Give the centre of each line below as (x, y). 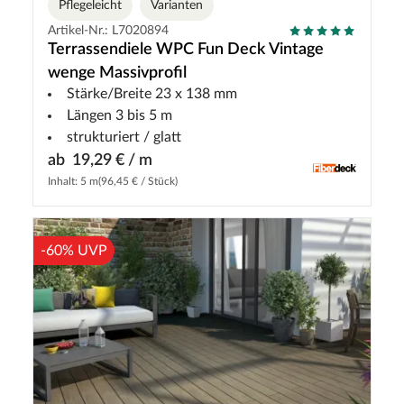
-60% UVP (74, 250)
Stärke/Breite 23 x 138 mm (152, 93)
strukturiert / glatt (124, 137)
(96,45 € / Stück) (138, 181)
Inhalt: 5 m (73, 181)
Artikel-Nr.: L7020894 (108, 30)
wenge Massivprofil (117, 73)
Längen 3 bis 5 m (119, 115)
